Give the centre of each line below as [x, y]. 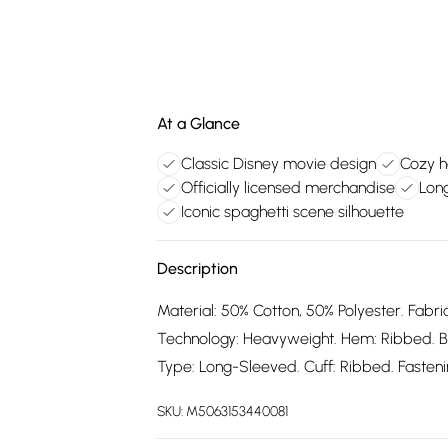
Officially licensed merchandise [288, 187]
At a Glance [198, 123]
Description [197, 268]
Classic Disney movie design [278, 163]
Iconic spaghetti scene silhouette [292, 211]
